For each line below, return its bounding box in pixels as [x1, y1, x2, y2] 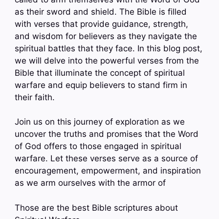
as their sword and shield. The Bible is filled [15, 6, 187, 17]
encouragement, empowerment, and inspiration [15, 166, 201, 176]
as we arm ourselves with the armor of [15, 178, 166, 188]
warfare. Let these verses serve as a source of [15, 153, 198, 164]
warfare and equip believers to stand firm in [15, 80, 187, 90]
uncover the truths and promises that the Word [15, 129, 198, 139]
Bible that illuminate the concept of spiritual [15, 67, 185, 78]
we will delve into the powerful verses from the [15, 55, 199, 66]
